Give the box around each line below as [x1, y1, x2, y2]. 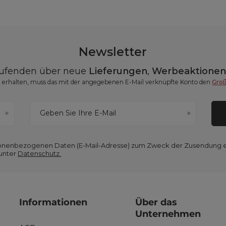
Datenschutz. [18, 149, 62, 157]
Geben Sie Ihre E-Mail [39, 108, 116, 118]
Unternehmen [135, 208, 201, 219]
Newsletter [79, 44, 147, 59]
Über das [135, 197, 178, 208]
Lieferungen [89, 66, 148, 77]
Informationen [19, 197, 87, 208]
